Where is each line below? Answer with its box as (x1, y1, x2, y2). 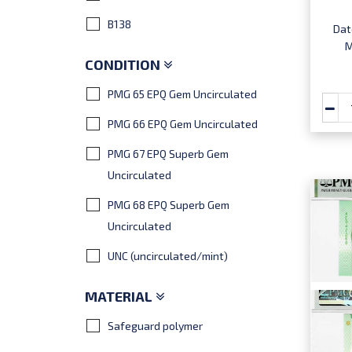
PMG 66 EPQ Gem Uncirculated (108, 117, 258, 131)
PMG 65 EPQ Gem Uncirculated (108, 87, 257, 101)
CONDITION (85, 56, 163, 74)
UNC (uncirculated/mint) (108, 249, 228, 263)
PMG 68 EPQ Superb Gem (108, 198, 229, 212)
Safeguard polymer (108, 319, 203, 333)
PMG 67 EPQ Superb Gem (108, 147, 229, 161)
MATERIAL (85, 288, 156, 306)
